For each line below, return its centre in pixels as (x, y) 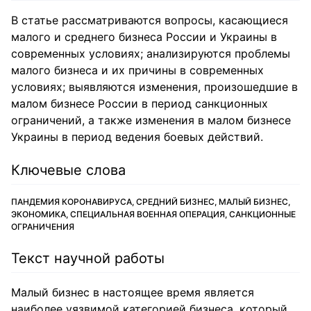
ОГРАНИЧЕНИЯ (43, 227)
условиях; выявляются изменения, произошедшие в (154, 87)
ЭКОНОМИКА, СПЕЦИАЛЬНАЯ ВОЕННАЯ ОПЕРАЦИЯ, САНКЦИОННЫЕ (153, 214)
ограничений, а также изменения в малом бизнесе (151, 120)
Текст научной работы (88, 258)
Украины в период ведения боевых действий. (137, 137)
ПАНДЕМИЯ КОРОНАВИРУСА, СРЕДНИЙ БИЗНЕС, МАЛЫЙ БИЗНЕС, (151, 202)
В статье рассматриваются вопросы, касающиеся (150, 20)
